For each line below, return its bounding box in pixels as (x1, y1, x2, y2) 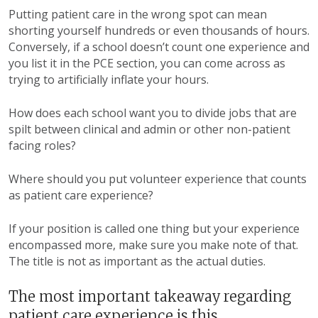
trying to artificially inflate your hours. (9, 72, 209, 88)
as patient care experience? (9, 187, 153, 204)
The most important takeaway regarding (9, 287, 291, 306)
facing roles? (9, 138, 79, 154)
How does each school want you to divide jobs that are (9, 105, 297, 121)
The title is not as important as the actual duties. (9, 253, 268, 270)
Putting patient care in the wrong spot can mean (9, 6, 267, 23)
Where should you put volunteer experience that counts (9, 171, 307, 187)
